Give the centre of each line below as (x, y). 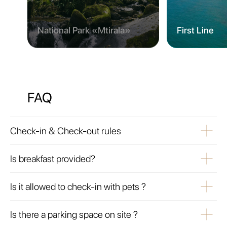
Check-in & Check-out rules (66, 131)
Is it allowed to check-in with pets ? (78, 186)
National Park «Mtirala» (84, 30)
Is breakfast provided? (53, 159)
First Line (195, 30)
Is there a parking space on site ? (74, 214)
